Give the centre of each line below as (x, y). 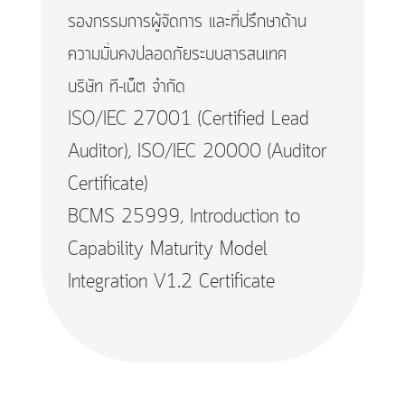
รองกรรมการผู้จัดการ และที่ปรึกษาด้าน (187, 23)
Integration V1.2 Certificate (171, 283)
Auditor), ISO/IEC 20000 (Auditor (197, 153)
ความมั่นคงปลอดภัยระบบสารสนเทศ (177, 55)
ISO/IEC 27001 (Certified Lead (188, 120)
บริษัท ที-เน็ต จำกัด (126, 88)
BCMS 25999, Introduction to (184, 218)
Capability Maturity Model (167, 250)
